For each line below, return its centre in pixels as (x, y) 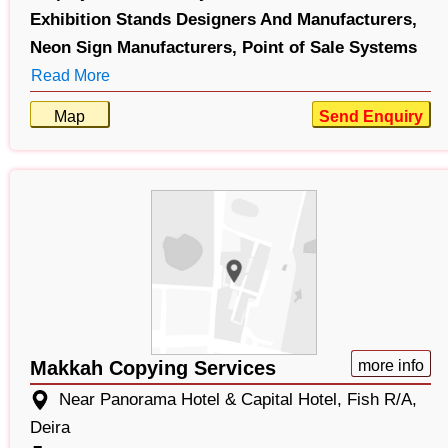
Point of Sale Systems (329, 48)
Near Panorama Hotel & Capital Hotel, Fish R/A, (238, 400)
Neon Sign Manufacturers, (133, 48)
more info (390, 366)
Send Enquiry (370, 117)
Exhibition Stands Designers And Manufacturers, (223, 20)
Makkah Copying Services (153, 368)
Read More (70, 76)
